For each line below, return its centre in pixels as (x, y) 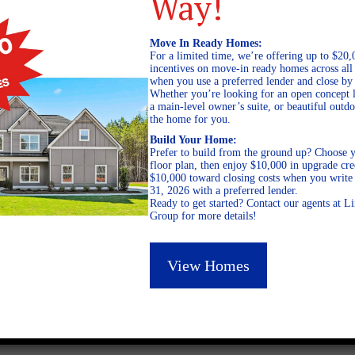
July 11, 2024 (290, 248)
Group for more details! (204, 216)
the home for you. (191, 119)
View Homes (209, 265)
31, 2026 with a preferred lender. (224, 191)
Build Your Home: (194, 140)
